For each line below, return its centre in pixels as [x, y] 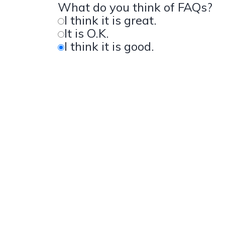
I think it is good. [109, 46]
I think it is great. [110, 20]
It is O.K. [87, 33]
